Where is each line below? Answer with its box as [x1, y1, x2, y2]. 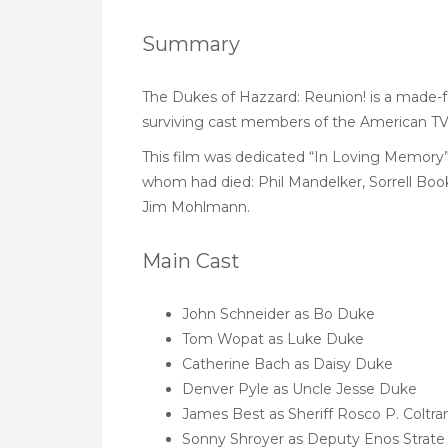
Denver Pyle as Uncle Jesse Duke [182, 380, 417, 398]
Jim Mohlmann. [142, 198, 250, 216]
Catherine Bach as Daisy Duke [182, 355, 393, 373]
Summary [142, 32, 240, 56]
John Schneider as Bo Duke [182, 305, 375, 323]
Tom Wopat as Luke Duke [182, 330, 364, 348]
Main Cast [142, 249, 240, 273]
